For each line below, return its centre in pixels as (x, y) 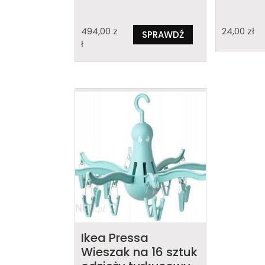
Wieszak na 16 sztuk (139, 252)
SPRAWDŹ (163, 34)
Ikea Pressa (115, 238)
